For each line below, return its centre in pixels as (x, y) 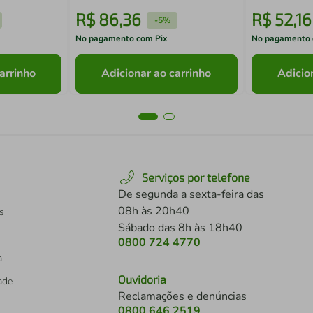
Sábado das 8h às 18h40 (180, 228)
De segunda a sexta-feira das (191, 194)
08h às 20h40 (154, 211)
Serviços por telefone (196, 177)
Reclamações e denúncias (182, 296)
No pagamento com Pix (122, 38)
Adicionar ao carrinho (156, 74)
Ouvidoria (142, 279)
